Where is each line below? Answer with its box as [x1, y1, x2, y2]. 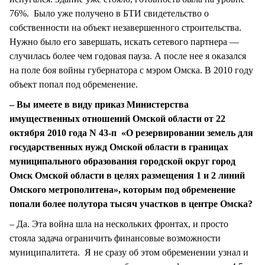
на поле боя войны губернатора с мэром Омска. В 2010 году [9, 65, 253, 76]
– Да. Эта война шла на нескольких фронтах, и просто [9, 219, 228, 230]
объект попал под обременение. [9, 79, 138, 90]
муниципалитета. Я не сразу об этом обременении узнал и [9, 247, 248, 258]
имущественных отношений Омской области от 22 [9, 114, 225, 124]
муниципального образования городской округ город [9, 156, 235, 167]
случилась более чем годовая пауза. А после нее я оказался [9, 51, 246, 62]
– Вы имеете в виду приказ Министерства [9, 99, 189, 110]
